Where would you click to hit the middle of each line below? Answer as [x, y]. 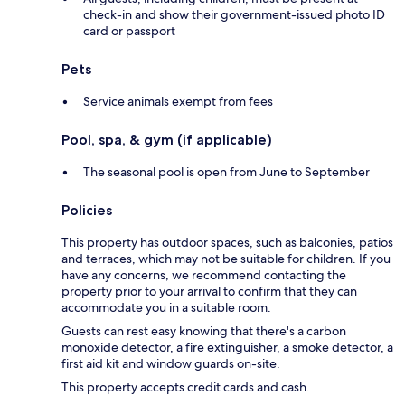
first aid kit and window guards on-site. [171, 363]
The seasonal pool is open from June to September [226, 171]
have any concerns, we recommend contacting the [204, 274]
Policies [87, 210]
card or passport [129, 30]
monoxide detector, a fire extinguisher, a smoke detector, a [227, 347]
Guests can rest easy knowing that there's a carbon [204, 330]
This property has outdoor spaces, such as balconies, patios [227, 242]
